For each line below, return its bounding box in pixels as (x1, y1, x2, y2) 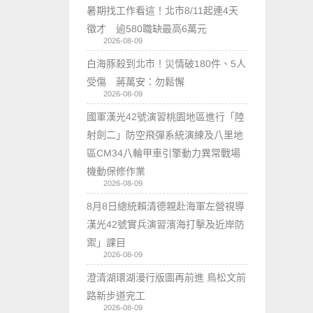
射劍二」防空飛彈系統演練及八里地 (87, 129, 244, 140)
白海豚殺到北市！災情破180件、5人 (87, 57, 247, 69)
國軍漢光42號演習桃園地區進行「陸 (87, 110, 245, 122)
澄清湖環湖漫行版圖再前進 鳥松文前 (87, 271, 247, 283)
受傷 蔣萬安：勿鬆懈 (87, 75, 185, 87)
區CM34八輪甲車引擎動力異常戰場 (87, 147, 241, 159)
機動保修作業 (87, 165, 146, 177)
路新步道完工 (87, 289, 146, 301)
